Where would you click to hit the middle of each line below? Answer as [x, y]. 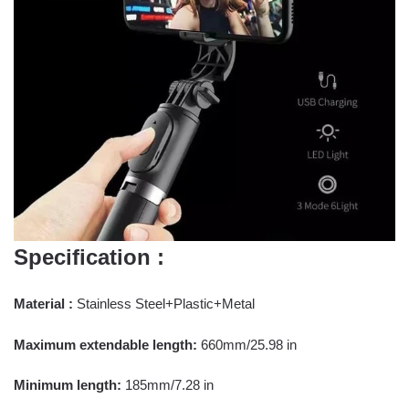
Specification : [89, 257]
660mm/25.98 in [247, 344]
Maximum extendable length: [105, 344]
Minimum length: [69, 385]
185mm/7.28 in [169, 385]
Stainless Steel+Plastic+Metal [164, 304]
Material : [43, 304]
